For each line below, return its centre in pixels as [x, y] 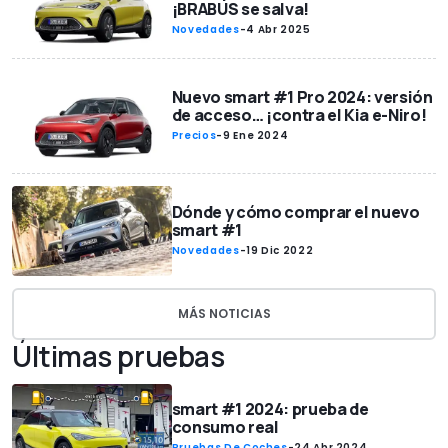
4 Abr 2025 [278, 30]
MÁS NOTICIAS [224, 313]
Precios [194, 135]
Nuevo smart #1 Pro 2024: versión [302, 96]
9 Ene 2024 [255, 135]
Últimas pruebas [118, 355]
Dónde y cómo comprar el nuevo [295, 211]
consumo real [225, 427]
